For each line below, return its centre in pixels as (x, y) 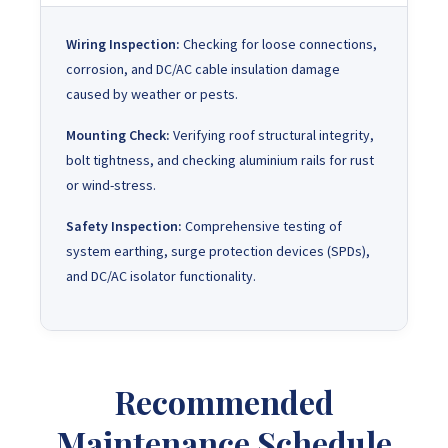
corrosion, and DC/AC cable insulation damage (203, 68)
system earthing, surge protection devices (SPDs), (218, 250)
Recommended (224, 401)
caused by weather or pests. (152, 93)
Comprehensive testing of (262, 225)
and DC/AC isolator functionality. (161, 275)
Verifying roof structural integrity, (272, 134)
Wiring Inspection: (123, 43)
